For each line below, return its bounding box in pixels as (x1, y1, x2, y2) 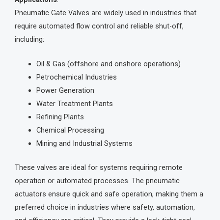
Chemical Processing (36, 126, 104, 135)
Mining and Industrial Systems (36, 139, 133, 148)
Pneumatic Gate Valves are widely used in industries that (15, 8, 196, 18)
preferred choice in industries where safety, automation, (15, 203, 195, 212)
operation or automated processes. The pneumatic (15, 176, 180, 186)
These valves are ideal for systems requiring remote (15, 163, 183, 172)
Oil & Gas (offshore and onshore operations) (36, 59, 181, 69)
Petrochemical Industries (36, 73, 117, 82)
